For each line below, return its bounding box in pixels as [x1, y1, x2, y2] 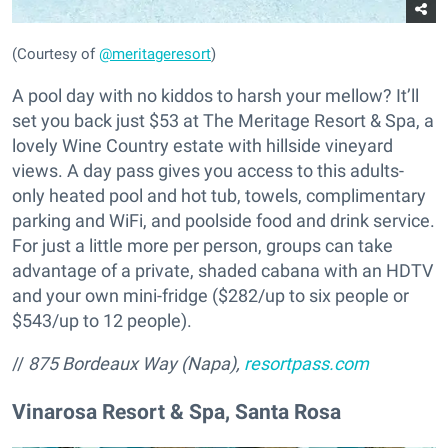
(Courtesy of [12, 44, 99, 63]
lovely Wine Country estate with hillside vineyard [12, 134, 393, 156]
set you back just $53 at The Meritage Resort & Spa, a [12, 109, 434, 131]
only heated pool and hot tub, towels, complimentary [12, 184, 426, 206]
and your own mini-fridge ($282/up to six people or [12, 284, 409, 306]
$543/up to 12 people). [12, 309, 192, 331]
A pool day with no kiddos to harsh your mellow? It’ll [12, 84, 419, 106]
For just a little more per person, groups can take [12, 234, 393, 256]
